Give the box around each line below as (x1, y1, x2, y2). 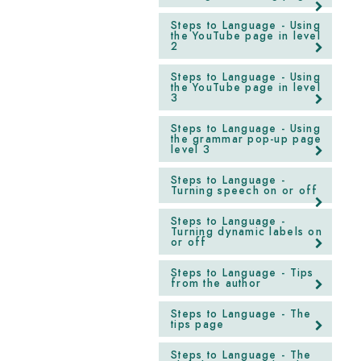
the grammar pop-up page (171, 133, 322, 145)
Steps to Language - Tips (171, 267, 314, 279)
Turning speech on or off (171, 185, 318, 197)
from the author (171, 277, 262, 289)
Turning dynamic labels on (171, 226, 322, 238)
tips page (171, 318, 225, 330)
